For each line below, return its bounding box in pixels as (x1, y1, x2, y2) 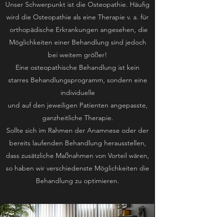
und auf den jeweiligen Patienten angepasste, (7, 101, 148, 109)
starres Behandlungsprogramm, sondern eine (8, 76, 147, 84)
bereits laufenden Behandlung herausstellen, (9, 139, 146, 147)
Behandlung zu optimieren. (36, 176, 119, 185)
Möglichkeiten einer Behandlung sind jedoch (9, 38, 146, 46)
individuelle (60, 88, 95, 97)
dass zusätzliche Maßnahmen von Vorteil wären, (6, 151, 149, 160)
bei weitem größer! (48, 50, 107, 59)
